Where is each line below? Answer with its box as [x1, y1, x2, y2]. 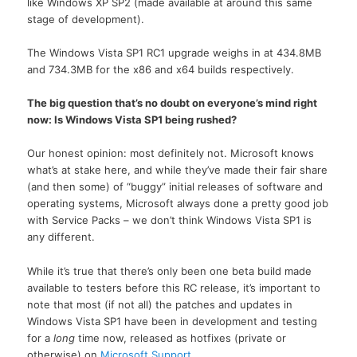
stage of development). [27, 13, 145, 26]
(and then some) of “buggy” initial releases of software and [27, 180, 324, 194]
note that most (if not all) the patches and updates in [27, 297, 293, 311]
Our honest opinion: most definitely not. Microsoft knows [27, 147, 315, 160]
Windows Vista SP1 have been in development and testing [27, 314, 318, 328]
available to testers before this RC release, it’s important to [27, 280, 321, 294]
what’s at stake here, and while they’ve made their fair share [27, 163, 328, 177]
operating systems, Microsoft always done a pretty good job [27, 197, 329, 210]
